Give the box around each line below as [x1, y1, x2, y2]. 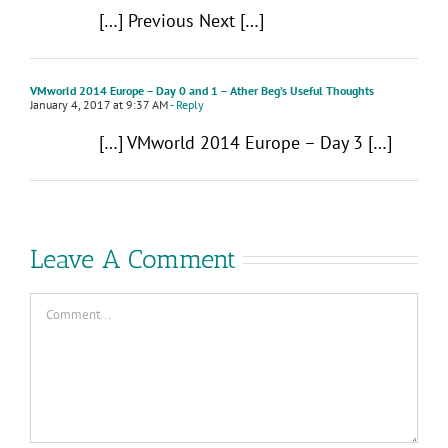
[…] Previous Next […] [99, 8, 264, 32]
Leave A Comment [30, 243, 236, 275]
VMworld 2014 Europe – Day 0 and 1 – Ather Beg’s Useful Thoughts [30, 82, 374, 98]
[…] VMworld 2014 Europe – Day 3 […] [99, 130, 392, 154]
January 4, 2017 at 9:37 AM [30, 96, 168, 112]
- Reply [168, 96, 204, 112]
